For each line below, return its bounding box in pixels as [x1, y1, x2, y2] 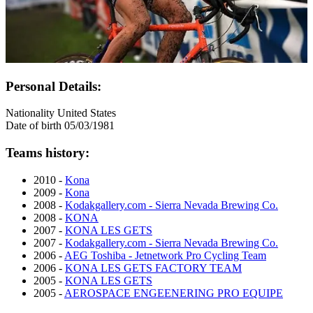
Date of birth [6, 119, 61, 132]
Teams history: [6, 145, 89, 160]
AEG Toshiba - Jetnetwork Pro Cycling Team [64, 249, 266, 261]
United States [57, 107, 116, 119]
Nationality [6, 107, 54, 119]
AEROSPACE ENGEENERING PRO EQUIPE [64, 286, 283, 299]
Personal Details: [6, 78, 101, 94]
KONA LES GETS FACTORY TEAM [65, 261, 242, 274]
